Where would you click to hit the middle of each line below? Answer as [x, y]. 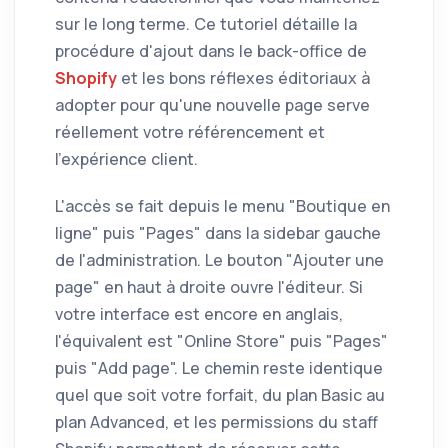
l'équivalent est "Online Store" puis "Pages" [221, 340]
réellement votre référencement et [190, 131]
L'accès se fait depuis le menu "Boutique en [222, 205]
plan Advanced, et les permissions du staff [216, 421]
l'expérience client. [126, 158]
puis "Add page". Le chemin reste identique [219, 367]
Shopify [86, 77]
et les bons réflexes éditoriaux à [243, 77]
